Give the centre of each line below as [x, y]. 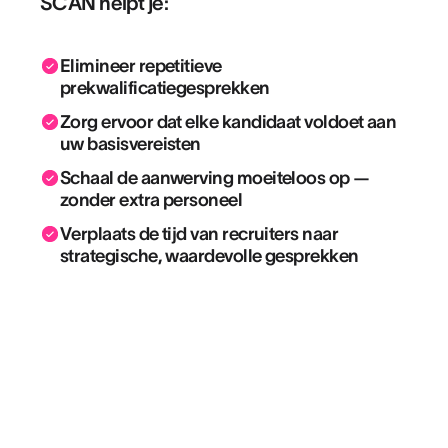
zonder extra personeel [151, 200]
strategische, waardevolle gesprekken [209, 256]
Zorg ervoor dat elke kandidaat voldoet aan [228, 122]
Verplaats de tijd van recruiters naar [199, 234]
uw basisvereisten [130, 144]
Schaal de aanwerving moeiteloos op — [215, 178]
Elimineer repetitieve [141, 66]
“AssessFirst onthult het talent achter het [219, 407]
